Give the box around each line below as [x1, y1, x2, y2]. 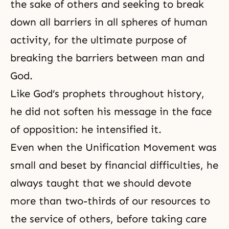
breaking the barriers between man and [10, 52, 204, 64]
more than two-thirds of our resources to [10, 195, 210, 208]
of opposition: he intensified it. [10, 123, 162, 136]
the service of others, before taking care [10, 213, 207, 225]
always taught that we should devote [10, 177, 191, 190]
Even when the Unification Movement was [10, 141, 217, 154]
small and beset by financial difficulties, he [10, 159, 218, 172]
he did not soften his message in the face [10, 105, 212, 118]
